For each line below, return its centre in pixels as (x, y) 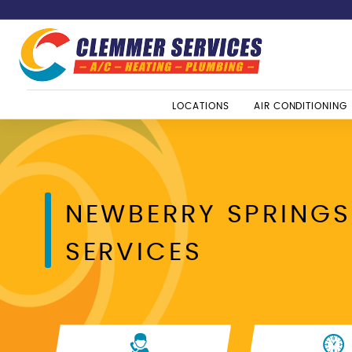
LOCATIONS (201, 106)
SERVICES (134, 252)
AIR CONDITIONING (301, 106)
